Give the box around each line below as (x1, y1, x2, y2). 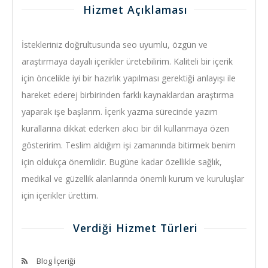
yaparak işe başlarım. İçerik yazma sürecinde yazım (22, 105, 218, 117)
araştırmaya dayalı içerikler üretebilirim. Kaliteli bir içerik (22, 55, 233, 67)
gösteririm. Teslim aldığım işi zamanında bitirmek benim (22, 139, 236, 151)
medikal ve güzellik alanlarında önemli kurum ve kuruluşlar (22, 172, 244, 184)
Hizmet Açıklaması (83, 2, 188, 17)
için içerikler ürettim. (22, 189, 100, 201)
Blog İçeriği (36, 255, 75, 266)
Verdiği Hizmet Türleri (73, 220, 198, 235)
